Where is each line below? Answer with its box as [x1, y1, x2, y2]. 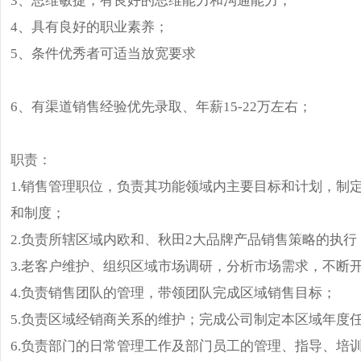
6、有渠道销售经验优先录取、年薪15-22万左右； [10, 98, 312, 114]
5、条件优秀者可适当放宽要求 [10, 44, 196, 61]
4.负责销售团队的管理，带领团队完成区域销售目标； [10, 284, 336, 301]
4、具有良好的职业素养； [10, 18, 168, 35]
